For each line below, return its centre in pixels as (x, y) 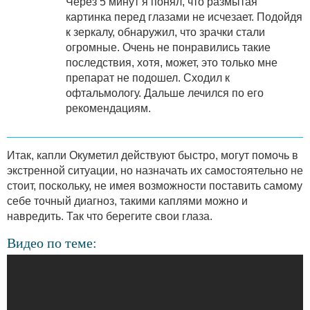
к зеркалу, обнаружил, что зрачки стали (165, 32)
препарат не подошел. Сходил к (148, 77)
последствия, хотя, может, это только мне (172, 62)
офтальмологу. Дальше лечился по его (165, 93)
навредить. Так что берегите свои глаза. (110, 216)
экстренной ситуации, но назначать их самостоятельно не (155, 170)
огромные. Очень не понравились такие (168, 47)
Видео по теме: (52, 243)
